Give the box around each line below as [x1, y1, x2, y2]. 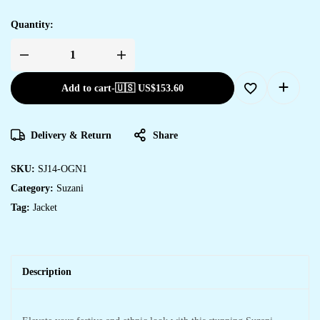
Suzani [56, 182, 84, 194]
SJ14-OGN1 [38, 163, 87, 174]
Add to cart [61, 82, 111, 94]
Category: [11, 182, 56, 194]
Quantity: [11, 19, 54, 30]
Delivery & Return [31, 129, 111, 141]
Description [22, 266, 71, 277]
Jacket [33, 201, 57, 213]
